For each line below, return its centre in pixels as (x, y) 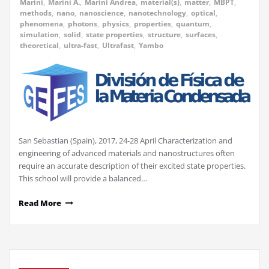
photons (83, 24)
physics (116, 24)
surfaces (201, 35)
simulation (39, 35)
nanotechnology (157, 13)
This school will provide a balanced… (83, 178)
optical (203, 13)
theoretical (39, 46)
